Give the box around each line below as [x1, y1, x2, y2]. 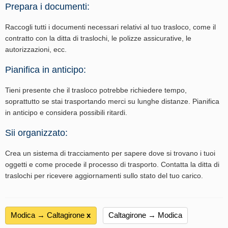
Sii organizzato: [5, 128, 68, 138]
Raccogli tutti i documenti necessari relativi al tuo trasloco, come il [5, 23, 216, 32]
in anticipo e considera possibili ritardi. [5, 108, 127, 117]
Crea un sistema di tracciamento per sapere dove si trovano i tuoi [5, 149, 215, 158]
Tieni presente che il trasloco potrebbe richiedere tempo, [5, 86, 187, 95]
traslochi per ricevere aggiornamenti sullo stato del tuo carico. [5, 172, 203, 180]
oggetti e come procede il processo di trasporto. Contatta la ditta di [5, 160, 219, 169]
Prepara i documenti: [5, 2, 90, 12]
